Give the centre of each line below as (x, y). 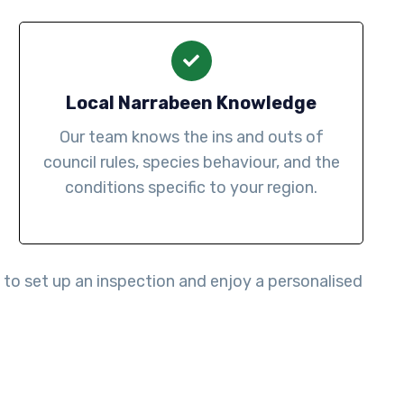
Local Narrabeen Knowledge (191, 103)
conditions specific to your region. (191, 188)
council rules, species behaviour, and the (191, 163)
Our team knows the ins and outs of (191, 138)
